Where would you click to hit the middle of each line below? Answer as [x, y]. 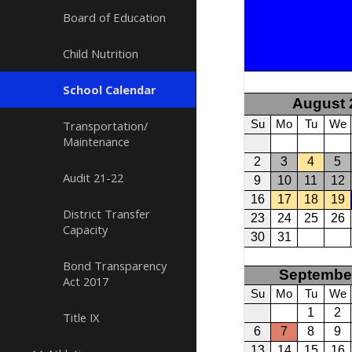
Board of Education [114, 17]
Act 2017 [86, 281]
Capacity [85, 229]
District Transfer [106, 214]
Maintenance [96, 141]
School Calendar [110, 90]
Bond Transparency [115, 266]
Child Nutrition [101, 53]
